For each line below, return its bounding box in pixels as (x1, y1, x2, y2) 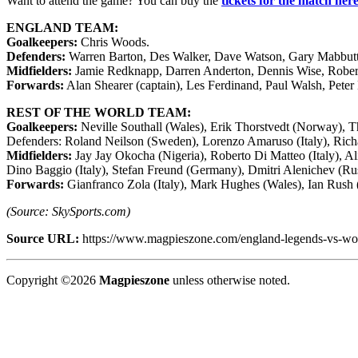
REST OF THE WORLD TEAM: (6, 105, 191, 119)
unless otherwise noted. (169, 272, 290, 287)
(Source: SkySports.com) (6, 204, 130, 218)
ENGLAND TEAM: (6, 20, 118, 34)
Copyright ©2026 (6, 272, 99, 287)
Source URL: (6, 231, 79, 245)
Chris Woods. (78, 34, 149, 49)
